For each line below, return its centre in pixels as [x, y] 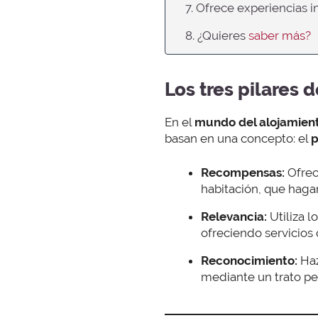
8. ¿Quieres [217, 35]
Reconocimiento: [249, 261]
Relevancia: [234, 217]
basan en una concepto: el [238, 138]
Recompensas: [243, 173]
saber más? [280, 35]
